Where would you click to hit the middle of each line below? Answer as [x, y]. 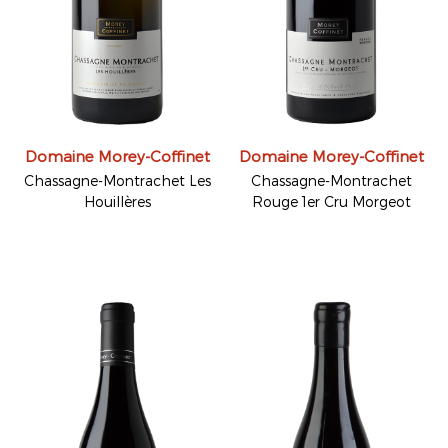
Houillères [117, 201]
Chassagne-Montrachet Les [117, 180]
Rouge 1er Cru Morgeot [331, 201]
